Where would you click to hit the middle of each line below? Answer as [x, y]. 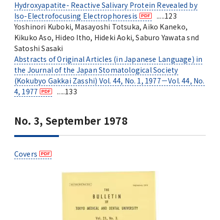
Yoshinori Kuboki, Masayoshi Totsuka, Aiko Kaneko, [101, 27]
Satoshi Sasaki [39, 48]
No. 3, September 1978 [71, 121]
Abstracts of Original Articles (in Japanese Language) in [108, 59]
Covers [26, 154]
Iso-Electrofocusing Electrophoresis [76, 16]
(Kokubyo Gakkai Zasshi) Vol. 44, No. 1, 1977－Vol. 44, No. [109, 81]
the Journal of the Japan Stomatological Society [96, 70]
